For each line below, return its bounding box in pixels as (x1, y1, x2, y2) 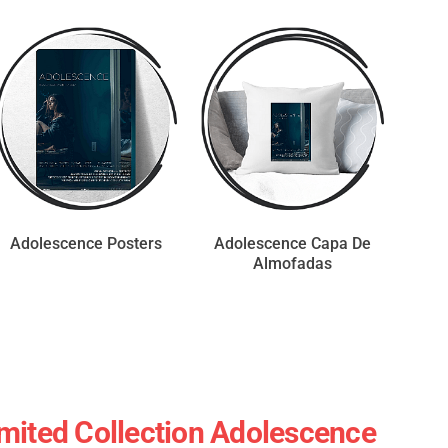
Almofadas (253, 253, 333, 273)
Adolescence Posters (9, 233, 162, 253)
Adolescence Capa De (214, 233, 372, 253)
